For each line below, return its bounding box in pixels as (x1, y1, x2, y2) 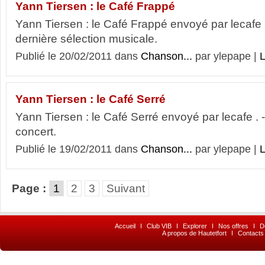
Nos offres (218, 222, 248, 230)
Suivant (106, 182, 145, 195)
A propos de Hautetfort (161, 230, 227, 237)
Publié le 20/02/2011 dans (15, 50, 141, 62)
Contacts (237, 230, 264, 237)
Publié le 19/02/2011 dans (15, 143, 141, 155)
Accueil (115, 222, 135, 230)
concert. (15, 125, 56, 138)
